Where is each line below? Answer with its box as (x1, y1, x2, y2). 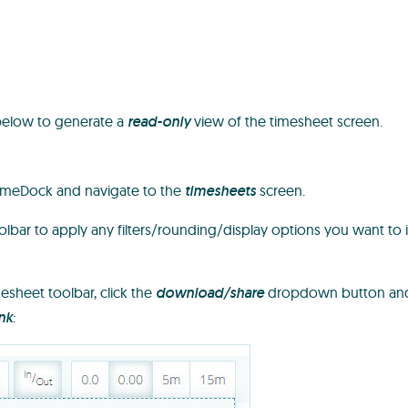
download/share (156, 283, 265, 303)
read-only (127, 112, 191, 132)
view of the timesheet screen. (190, 112, 383, 131)
